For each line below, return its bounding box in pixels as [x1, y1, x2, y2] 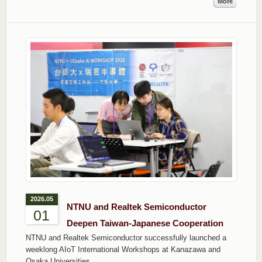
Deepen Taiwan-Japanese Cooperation [66, 218, 223, 228]
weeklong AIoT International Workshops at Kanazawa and [25, 244, 220, 254]
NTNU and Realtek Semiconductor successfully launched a [25, 233, 226, 242]
